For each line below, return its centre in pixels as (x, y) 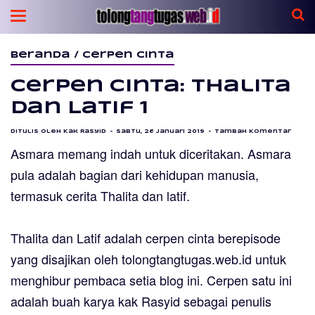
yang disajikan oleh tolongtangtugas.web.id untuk (148, 259)
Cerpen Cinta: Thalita (151, 87)
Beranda (40, 55)
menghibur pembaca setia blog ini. (109, 280)
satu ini (270, 280)
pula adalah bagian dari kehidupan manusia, (135, 175)
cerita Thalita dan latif (126, 196)
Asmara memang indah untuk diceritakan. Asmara (151, 154)
